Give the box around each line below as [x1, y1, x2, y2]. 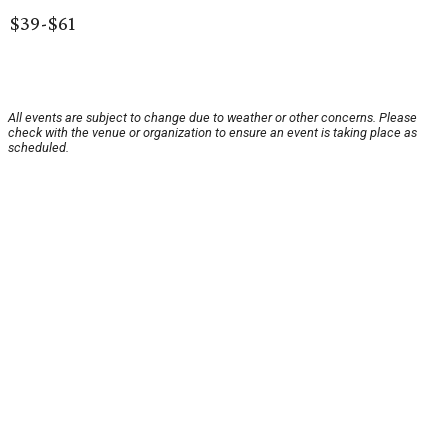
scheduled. [8, 140, 69, 156]
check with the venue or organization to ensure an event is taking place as [8, 125, 417, 141]
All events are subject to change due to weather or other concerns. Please [8, 110, 417, 126]
